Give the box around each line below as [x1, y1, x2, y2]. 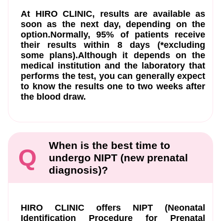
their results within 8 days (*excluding [21, 39, 205, 50]
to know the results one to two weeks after [21, 81, 205, 91]
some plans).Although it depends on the [21, 50, 205, 60]
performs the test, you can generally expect [21, 71, 205, 81]
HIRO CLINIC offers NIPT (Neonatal [21, 202, 205, 213]
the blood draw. [21, 91, 86, 102]
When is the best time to [49, 140, 170, 151]
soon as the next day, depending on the [21, 19, 205, 29]
